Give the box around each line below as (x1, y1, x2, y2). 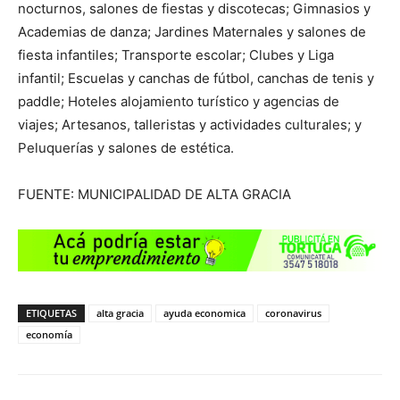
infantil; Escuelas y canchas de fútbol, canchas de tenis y (18, 70, 374, 87)
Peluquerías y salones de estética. (18, 139, 234, 156)
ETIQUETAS (26, 306, 77, 320)
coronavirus (265, 306, 321, 320)
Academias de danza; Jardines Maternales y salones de (18, 23, 366, 40)
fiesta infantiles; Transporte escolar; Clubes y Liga (18, 46, 334, 63)
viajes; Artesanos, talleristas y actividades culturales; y (18, 116, 362, 133)
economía (26, 328, 72, 341)
